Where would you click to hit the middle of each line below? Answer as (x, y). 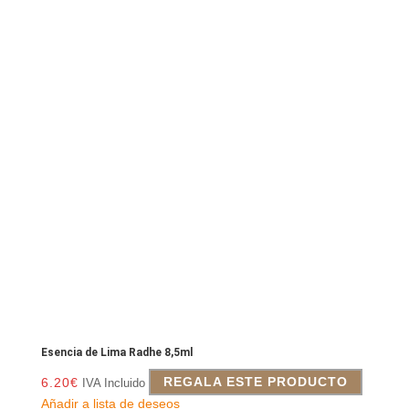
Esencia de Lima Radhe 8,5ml (116, 352)
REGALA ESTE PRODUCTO (255, 382)
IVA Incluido (113, 383)
